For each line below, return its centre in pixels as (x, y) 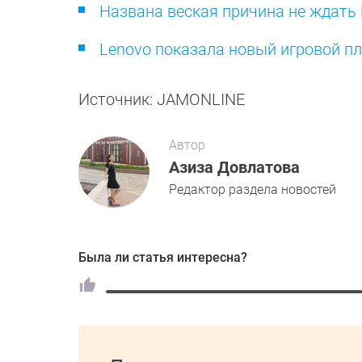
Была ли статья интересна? (163, 257)
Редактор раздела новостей (253, 189)
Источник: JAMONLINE (166, 99)
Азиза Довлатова (234, 167)
